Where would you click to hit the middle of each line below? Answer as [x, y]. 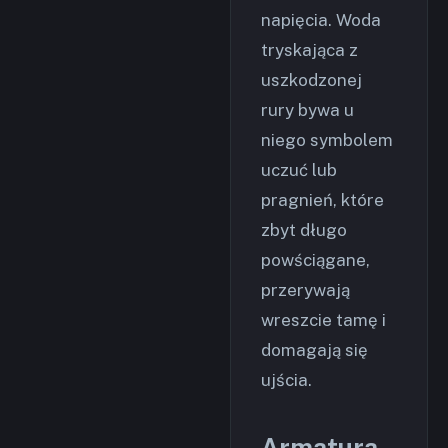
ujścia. [286, 380]
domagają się [314, 350]
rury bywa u [307, 110]
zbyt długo [304, 230]
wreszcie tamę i [323, 320]
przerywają [305, 290]
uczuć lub [299, 170]
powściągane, [315, 260]
